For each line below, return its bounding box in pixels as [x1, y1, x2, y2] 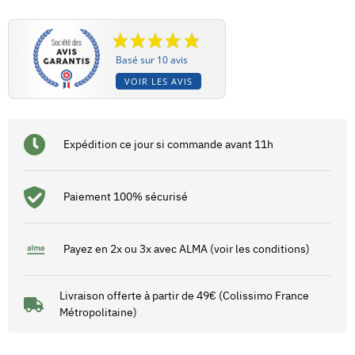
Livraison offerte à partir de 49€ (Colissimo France [59, 288, 309, 303]
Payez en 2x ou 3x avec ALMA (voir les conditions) [63, 242, 310, 257]
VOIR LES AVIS [124, 75, 193, 88]
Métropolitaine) [59, 305, 137, 320]
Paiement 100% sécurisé [63, 189, 188, 204]
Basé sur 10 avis [115, 53, 188, 67]
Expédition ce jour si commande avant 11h [63, 137, 273, 152]
